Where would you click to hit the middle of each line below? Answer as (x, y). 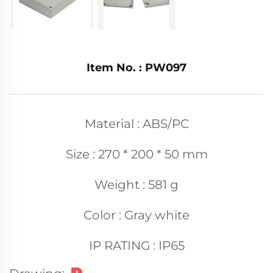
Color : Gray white (136, 215)
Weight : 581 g (136, 185)
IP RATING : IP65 (136, 246)
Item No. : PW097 (136, 68)
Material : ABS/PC (136, 124)
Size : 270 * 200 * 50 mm (136, 154)
